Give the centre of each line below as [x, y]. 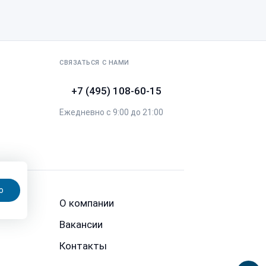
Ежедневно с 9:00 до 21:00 [111, 112]
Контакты [83, 246]
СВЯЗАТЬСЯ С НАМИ [94, 63]
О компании [87, 203]
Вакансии [81, 224]
